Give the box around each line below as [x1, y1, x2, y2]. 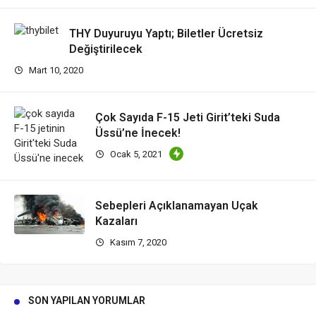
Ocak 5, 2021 [108, 149, 162, 160]
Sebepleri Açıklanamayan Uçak [95, 199, 258, 213]
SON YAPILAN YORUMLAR [28, 295, 145, 307]
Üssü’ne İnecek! [95, 126, 181, 140]
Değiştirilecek [69, 42, 142, 56]
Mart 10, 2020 [27, 65, 83, 76]
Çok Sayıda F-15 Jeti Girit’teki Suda [95, 111, 280, 125]
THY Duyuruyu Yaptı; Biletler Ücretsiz [69, 27, 263, 41]
